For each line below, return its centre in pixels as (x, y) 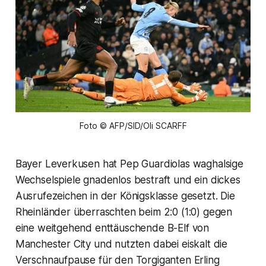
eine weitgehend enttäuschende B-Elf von (112, 228)
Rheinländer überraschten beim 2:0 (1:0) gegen (124, 212)
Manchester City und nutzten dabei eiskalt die (121, 244)
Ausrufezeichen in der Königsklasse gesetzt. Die (125, 196)
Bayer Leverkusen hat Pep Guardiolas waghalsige (129, 164)
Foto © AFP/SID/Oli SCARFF (133, 125)
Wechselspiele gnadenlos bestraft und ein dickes (128, 180)
